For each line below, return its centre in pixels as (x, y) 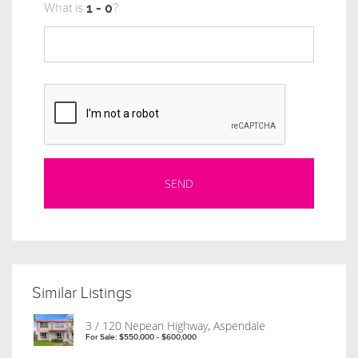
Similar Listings (82, 293)
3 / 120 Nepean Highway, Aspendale (175, 325)
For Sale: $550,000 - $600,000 (141, 337)
